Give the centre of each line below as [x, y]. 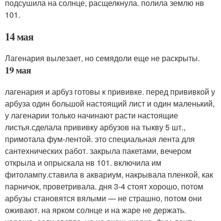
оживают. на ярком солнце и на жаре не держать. [95, 210]
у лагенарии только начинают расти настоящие [92, 115]
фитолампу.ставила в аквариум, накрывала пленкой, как [109, 175]
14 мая [19, 37]
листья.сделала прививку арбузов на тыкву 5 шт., [95, 127]
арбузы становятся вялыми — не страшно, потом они [103, 198]
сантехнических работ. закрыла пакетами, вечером [98, 151]
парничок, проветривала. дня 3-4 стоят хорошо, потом [104, 186]
